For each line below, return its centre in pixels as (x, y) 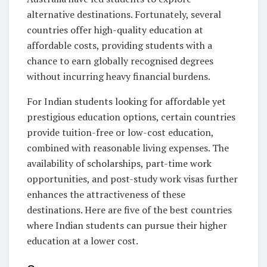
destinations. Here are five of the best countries (129, 210)
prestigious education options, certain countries (131, 117)
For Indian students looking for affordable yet (126, 102)
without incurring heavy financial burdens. (119, 77)
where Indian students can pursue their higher (127, 226)
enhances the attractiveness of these (106, 195)
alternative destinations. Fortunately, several (124, 15)
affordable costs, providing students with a (119, 46)
